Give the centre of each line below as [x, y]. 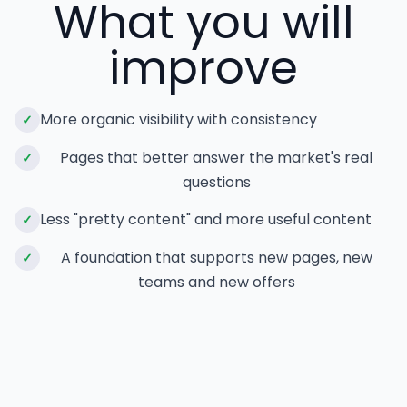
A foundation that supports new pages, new [216, 258]
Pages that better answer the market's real [216, 158]
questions [216, 182]
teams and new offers [216, 282]
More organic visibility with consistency [179, 119]
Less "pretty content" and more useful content [206, 219]
